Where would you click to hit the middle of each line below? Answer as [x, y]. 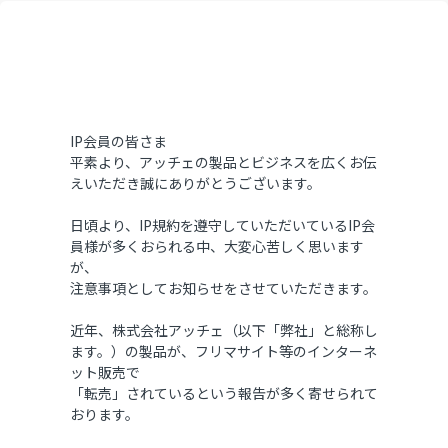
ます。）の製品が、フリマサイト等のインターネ [223, 351]
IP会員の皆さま [118, 141]
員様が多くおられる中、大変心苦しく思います [217, 246]
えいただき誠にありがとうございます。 [195, 183]
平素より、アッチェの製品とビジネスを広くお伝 [223, 162]
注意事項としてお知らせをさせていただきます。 [223, 288]
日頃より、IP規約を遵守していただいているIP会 [222, 225]
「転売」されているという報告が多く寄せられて [224, 393]
